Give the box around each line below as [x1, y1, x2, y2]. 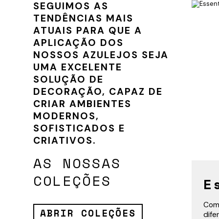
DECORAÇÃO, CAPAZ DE [33, 86, 163, 98]
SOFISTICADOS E [33, 122, 125, 135]
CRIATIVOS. [33, 134, 96, 147]
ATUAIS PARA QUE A [33, 24, 142, 37]
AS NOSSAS [33, 153, 121, 174]
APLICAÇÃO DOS [33, 37, 124, 49]
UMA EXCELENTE [33, 61, 122, 74]
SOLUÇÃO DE [33, 73, 104, 86]
